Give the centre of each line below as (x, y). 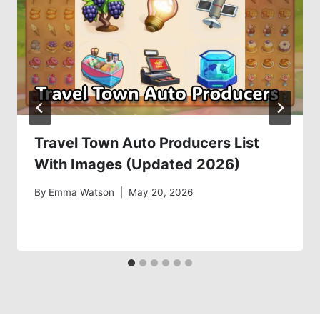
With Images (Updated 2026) (137, 165)
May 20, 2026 (161, 192)
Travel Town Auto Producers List (147, 143)
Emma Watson (82, 192)
